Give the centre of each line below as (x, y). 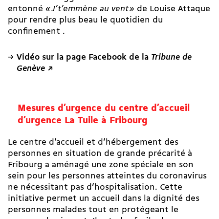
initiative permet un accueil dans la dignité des (104, 199)
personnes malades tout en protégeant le (93, 210)
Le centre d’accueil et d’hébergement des (93, 143)
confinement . (36, 32)
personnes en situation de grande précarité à (100, 154)
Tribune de (171, 58)
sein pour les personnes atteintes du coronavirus (107, 176)
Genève (31, 69)
